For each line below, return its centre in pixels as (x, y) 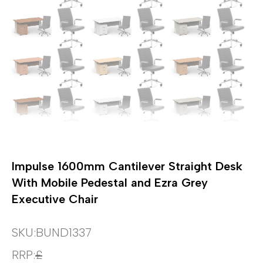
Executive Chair (55, 199)
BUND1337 (64, 232)
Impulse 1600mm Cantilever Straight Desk (127, 166)
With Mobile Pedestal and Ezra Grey (110, 182)
